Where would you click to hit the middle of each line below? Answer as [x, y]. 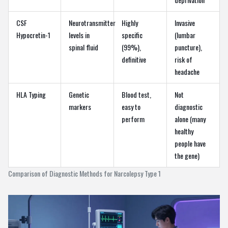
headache [187, 71]
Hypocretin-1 [33, 35]
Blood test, [136, 94]
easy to [131, 106]
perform [133, 119]
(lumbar [185, 35]
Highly [130, 22]
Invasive [185, 22]
